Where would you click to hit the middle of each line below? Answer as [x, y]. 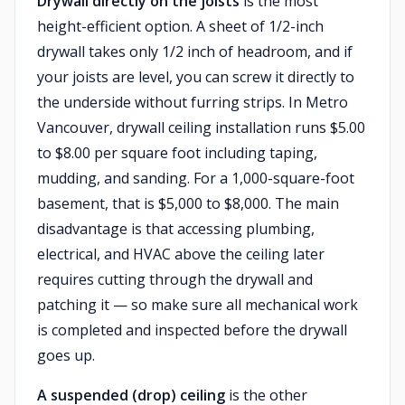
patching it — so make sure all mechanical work [198, 305]
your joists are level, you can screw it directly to [196, 77]
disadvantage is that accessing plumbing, [176, 229]
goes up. [66, 355]
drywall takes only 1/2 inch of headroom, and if [195, 52]
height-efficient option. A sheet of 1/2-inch [180, 26]
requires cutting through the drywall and [175, 279]
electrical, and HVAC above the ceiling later [181, 254]
